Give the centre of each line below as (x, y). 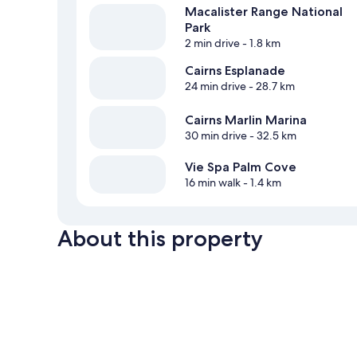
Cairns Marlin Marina (246, 120)
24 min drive (216, 86)
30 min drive (216, 136)
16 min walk (213, 183)
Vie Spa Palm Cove (241, 167)
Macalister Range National (264, 12)
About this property (160, 239)
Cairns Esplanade (235, 71)
